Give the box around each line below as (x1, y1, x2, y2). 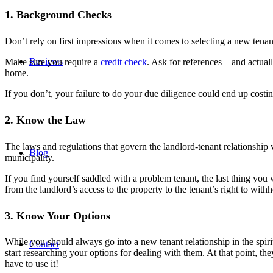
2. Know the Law (5, 113, 86, 126)
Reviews (29, 56, 63, 66)
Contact (29, 239, 59, 249)
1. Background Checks (5, 8, 112, 21)
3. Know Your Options (5, 209, 110, 222)
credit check (101, 56, 147, 67)
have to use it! (5, 258, 58, 269)
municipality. (5, 152, 54, 163)
